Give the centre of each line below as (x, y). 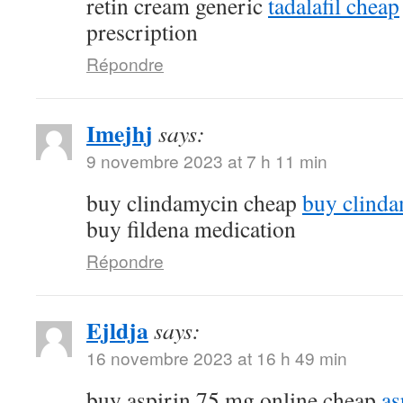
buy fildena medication (191, 228)
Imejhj (120, 133)
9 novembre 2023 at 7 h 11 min (207, 161)
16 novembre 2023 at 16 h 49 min (217, 358)
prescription (142, 31)
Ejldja (117, 330)
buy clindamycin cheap (194, 202)
